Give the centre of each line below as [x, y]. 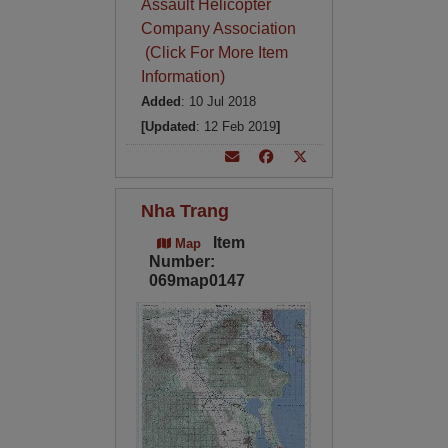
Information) [182, 76]
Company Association [218, 28]
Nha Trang [184, 210]
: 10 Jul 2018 [218, 101]
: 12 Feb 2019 [235, 126]
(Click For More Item [214, 52]
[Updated [168, 126]
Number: [181, 261]
